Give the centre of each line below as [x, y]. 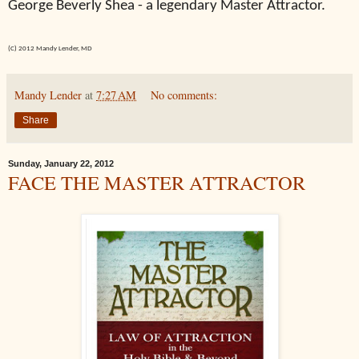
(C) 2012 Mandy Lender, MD [50, 48]
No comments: [184, 95]
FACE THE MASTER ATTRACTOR [157, 182]
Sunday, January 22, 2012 [61, 164]
